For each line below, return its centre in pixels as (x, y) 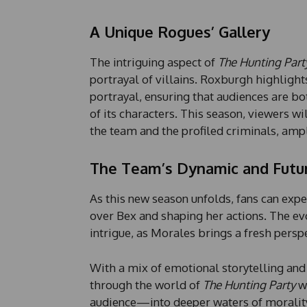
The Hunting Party (249, 285)
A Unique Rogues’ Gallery (180, 32)
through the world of (146, 285)
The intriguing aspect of (153, 62)
